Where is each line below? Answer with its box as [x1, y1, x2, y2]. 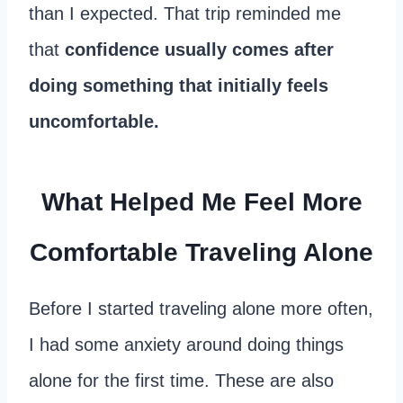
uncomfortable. [29, 112, 159, 132]
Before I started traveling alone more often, [29, 299, 373, 319]
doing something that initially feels [29, 76, 328, 96]
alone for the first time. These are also [29, 371, 334, 391]
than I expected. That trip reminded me [29, 4, 341, 24]
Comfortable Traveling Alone [30, 238, 373, 267]
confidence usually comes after [65, 40, 334, 60]
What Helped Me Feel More [40, 188, 363, 217]
